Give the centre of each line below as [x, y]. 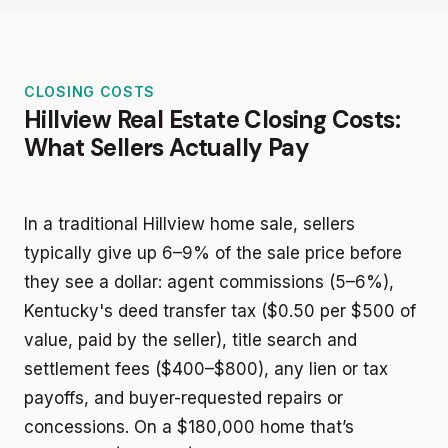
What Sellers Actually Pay [166, 147]
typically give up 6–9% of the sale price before [213, 252]
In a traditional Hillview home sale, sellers [189, 223]
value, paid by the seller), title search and [190, 339]
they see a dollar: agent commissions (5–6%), [209, 281]
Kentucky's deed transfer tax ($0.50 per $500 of [220, 310]
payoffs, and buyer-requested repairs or [183, 397]
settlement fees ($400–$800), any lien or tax [206, 368]
